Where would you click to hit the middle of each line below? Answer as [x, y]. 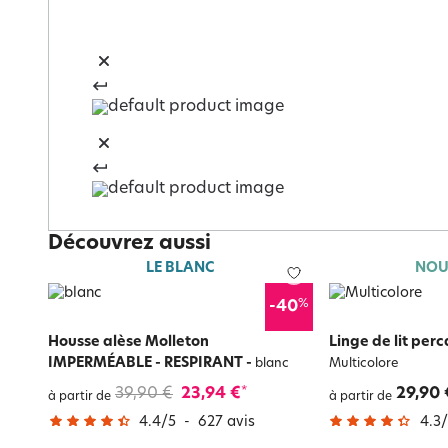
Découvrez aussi [129, 244]
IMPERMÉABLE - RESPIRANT [145, 363]
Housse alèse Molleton [128, 342]
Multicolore [363, 363]
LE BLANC [180, 268]
